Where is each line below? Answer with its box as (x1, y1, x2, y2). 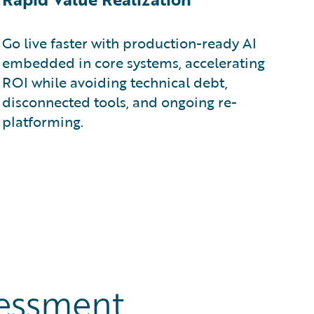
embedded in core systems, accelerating (1, 52, 265, 73)
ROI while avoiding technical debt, (1, 71, 228, 93)
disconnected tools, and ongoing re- (1, 91, 237, 112)
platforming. (1, 111, 83, 132)
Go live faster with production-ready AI (1, 32, 257, 53)
